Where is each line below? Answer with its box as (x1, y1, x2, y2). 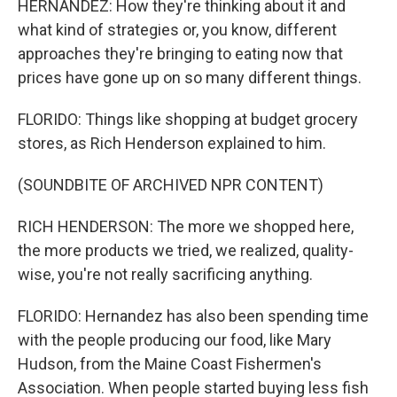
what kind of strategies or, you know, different (18, 20, 337, 39)
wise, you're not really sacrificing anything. (18, 265, 313, 284)
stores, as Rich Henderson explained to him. (18, 134, 326, 152)
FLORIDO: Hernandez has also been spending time (18, 307, 369, 325)
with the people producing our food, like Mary (18, 331, 331, 349)
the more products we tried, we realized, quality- (18, 241, 354, 260)
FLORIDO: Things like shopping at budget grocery (18, 110, 358, 128)
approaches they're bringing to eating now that (18, 44, 343, 63)
